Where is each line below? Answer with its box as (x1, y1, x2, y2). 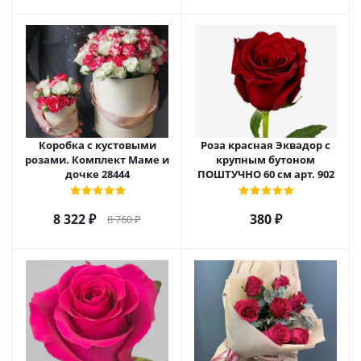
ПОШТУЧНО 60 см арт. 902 (197, 167, 334, 181)
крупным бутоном (216, 152, 315, 167)
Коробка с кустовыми (38, 138, 156, 152)
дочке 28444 (64, 167, 130, 181)
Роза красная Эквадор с (201, 138, 330, 152)
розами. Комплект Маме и (25, 152, 169, 167)
